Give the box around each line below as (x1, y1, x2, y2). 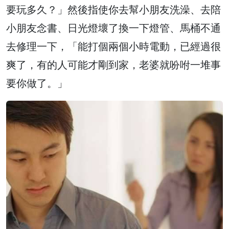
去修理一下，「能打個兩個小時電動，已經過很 (6, 39, 221, 54)
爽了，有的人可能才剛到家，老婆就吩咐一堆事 (6, 58, 221, 72)
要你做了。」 (6, 76, 67, 90)
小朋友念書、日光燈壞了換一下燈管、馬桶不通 (6, 21, 221, 35)
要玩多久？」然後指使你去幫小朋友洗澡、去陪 (6, 3, 221, 17)
